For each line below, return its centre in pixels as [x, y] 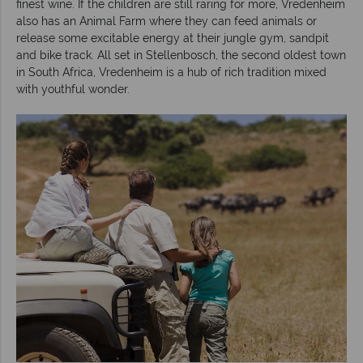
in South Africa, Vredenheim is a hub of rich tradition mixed [171, 72]
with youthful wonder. [73, 89]
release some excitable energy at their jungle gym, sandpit [173, 38]
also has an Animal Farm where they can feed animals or [167, 21]
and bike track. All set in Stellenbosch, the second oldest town [181, 55]
